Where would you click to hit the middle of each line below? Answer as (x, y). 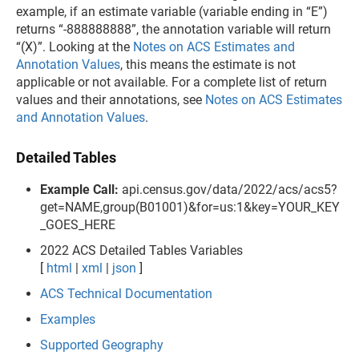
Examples (68, 319)
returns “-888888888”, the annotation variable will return (173, 29)
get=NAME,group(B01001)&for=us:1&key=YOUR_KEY (190, 207)
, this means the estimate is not (208, 64)
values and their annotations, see (111, 99)
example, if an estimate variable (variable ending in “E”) (172, 11)
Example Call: (79, 189)
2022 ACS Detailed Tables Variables (141, 250)
